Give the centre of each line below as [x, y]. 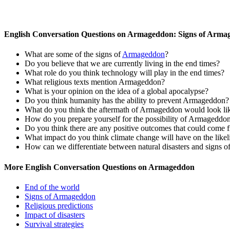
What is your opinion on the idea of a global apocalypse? [117, 91]
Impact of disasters [55, 215]
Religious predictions [59, 205]
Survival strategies [54, 224]
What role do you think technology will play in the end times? [124, 73]
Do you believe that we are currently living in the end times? [122, 64]
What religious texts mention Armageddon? [95, 82]
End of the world [52, 187]
